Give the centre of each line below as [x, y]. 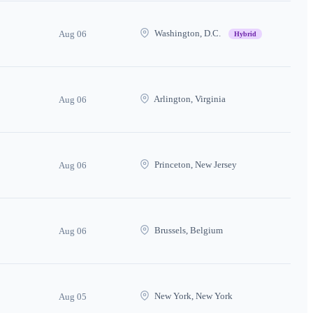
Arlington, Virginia [189, 99]
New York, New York [192, 296]
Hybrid [245, 34]
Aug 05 [73, 296]
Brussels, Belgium [188, 230]
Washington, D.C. [188, 33]
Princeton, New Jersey [195, 164]
